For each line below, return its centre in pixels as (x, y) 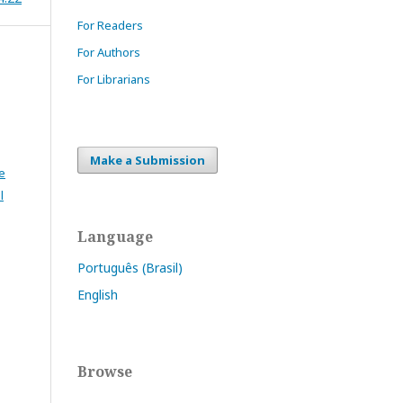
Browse (105, 372)
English (98, 295)
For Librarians (114, 79)
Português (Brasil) (130, 268)
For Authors (109, 52)
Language (115, 237)
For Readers (110, 25)
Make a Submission (148, 160)
